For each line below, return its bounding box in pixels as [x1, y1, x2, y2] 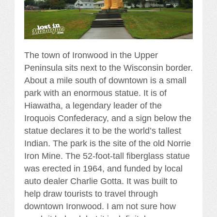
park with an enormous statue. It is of [24, 88, 167, 98]
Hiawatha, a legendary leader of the [24, 100, 162, 110]
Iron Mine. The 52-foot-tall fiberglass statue [24, 151, 190, 161]
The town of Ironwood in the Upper [24, 50, 158, 60]
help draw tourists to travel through [24, 188, 158, 199]
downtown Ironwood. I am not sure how [24, 201, 176, 211]
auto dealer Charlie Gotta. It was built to [24, 176, 177, 186]
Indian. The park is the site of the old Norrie [24, 138, 191, 148]
